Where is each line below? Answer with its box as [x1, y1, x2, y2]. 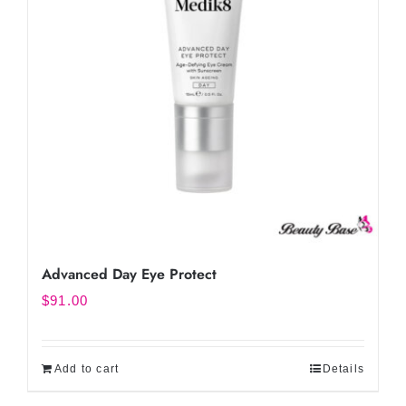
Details [322, 362, 364, 375]
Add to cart [54, 362, 120, 375]
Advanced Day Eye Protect [42, 264, 217, 285]
